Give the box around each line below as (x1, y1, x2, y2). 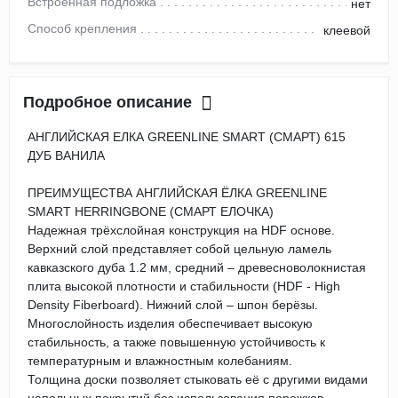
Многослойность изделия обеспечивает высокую (28, 316, 313, 331)
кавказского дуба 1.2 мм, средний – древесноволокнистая (28, 260, 366, 275)
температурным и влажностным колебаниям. (28, 354, 292, 369)
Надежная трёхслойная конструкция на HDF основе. (28, 223, 335, 238)
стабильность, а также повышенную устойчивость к (28, 335, 325, 350)
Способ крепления (28, 21, 137, 36)
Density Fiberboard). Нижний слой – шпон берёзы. (28, 298, 318, 313)
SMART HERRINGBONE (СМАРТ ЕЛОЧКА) (28, 204, 274, 219)
